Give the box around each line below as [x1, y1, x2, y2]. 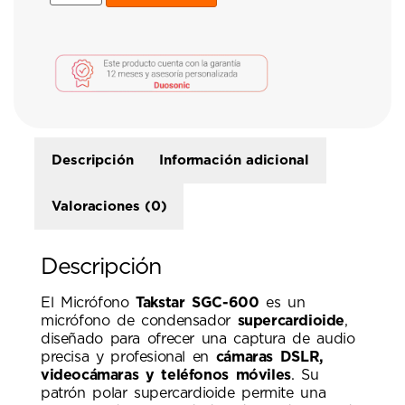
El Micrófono [41, 295, 137, 310]
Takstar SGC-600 [136, 295, 259, 310]
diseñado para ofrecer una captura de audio [41, 331, 355, 346]
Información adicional [158, 153, 309, 167]
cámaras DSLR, [215, 349, 324, 364]
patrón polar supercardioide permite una [41, 385, 326, 400]
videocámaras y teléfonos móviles [41, 367, 291, 382]
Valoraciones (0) [52, 199, 167, 213]
